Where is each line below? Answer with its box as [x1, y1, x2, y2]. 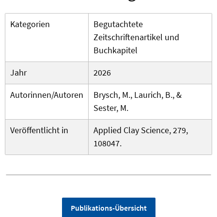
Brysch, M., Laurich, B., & [93, 89, 182, 101]
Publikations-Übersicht [70, 203, 147, 213]
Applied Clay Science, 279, [93, 124, 188, 136]
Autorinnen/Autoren [10, 89, 83, 101]
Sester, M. [93, 102, 128, 114]
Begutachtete [93, 18, 143, 30]
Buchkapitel [93, 45, 138, 56]
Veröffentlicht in [10, 124, 68, 136]
